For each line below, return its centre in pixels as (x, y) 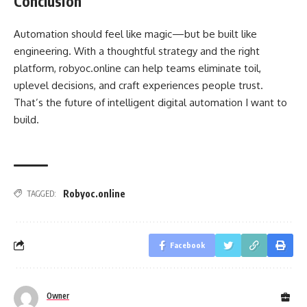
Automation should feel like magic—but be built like (135, 34)
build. (26, 120)
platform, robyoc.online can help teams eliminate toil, (137, 68)
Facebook (187, 245)
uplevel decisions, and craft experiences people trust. (138, 85)
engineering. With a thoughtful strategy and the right (137, 51)
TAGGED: (41, 193)
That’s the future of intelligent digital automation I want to (150, 102)
